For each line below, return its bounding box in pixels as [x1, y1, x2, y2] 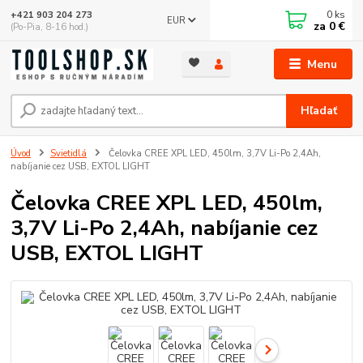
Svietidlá [50, 147, 87, 160]
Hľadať [301, 103, 338, 119]
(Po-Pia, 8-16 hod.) [11, 20, 89, 33]
